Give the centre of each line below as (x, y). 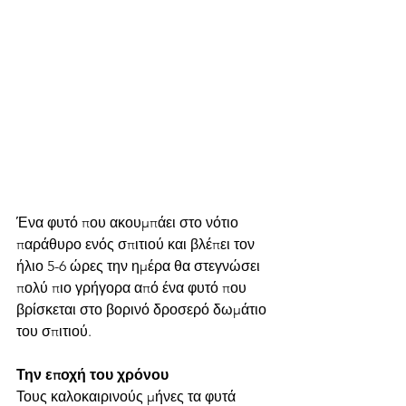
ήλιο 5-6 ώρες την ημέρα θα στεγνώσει (140, 266)
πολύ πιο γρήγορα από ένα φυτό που (133, 287)
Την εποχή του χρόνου (94, 374)
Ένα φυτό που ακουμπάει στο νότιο (129, 222)
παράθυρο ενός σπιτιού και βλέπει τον (137, 244)
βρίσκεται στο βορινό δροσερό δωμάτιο (143, 309)
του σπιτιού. (54, 331)
